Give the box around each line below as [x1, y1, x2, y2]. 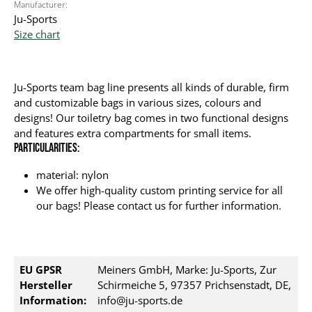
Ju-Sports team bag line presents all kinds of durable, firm [14, 80, 289, 94]
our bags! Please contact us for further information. [36, 198, 281, 212]
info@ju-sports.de [97, 293, 182, 307]
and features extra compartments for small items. [14, 126, 251, 140]
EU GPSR [19, 263, 62, 276]
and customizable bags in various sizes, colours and [14, 95, 261, 109]
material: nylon [36, 168, 109, 182]
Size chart [14, 27, 60, 41]
